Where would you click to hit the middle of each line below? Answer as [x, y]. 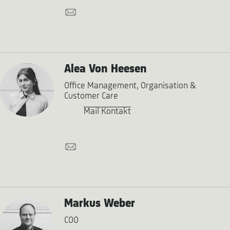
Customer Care [91, 96]
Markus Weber [99, 204]
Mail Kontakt [107, 111]
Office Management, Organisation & [130, 86]
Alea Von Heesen [105, 69]
